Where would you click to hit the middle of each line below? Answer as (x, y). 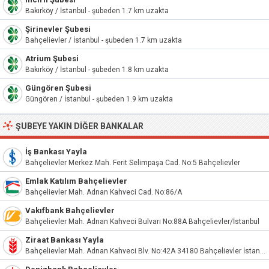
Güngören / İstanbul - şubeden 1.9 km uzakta (99, 99)
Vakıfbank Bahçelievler (70, 210)
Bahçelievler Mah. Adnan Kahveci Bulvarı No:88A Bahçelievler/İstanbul (142, 222)
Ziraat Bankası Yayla (65, 240)
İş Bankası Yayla (56, 152)
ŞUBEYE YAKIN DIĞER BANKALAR (80, 126)
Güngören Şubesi (58, 88)
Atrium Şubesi (52, 59)
